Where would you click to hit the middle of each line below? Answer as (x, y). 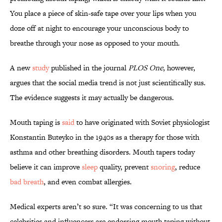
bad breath (27, 182)
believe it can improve (46, 167)
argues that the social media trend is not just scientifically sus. (108, 83)
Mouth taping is (36, 122)
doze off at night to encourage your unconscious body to (99, 28)
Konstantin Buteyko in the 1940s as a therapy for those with (105, 137)
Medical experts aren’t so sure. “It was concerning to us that (106, 207)
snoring (163, 167)
